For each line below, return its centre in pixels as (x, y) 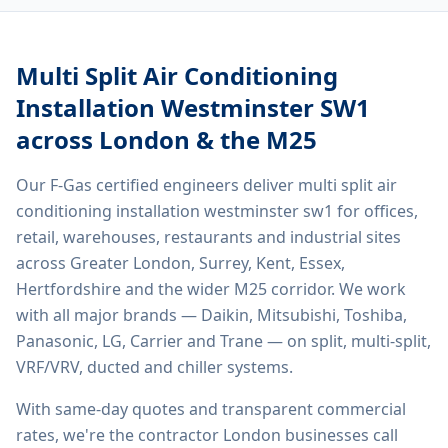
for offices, (375, 211)
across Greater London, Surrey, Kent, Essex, (180, 263)
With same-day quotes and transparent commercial (211, 409)
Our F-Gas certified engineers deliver (157, 185)
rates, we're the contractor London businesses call (207, 435)
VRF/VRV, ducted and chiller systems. (154, 367)
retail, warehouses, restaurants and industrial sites (208, 237)
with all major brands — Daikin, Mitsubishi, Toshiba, (211, 315)
